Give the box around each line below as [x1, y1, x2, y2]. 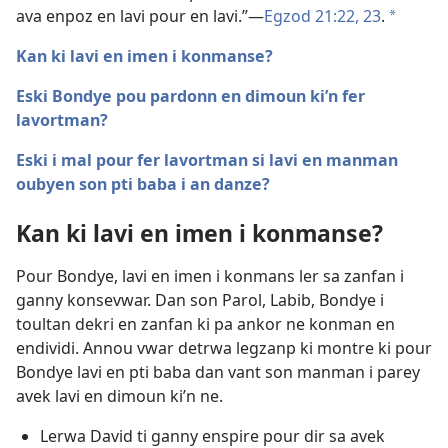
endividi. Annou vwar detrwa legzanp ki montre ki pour [16, 337, 432, 360]
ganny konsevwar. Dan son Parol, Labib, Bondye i [16, 289, 384, 312]
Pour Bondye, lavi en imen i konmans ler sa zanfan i [16, 265, 404, 288]
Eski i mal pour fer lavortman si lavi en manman [16, 149, 398, 172]
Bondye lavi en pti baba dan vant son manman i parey [16, 361, 420, 384]
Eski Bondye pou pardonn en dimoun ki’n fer [16, 85, 365, 108]
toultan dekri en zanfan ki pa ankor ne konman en [16, 313, 395, 336]
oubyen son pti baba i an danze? [16, 173, 270, 196]
